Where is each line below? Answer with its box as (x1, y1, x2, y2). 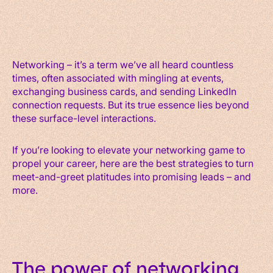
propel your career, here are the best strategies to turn (12, 156, 253, 169)
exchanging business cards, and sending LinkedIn (12, 84, 236, 97)
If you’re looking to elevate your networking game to (12, 143, 245, 156)
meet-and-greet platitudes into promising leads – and (12, 169, 251, 183)
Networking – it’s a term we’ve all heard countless (12, 57, 233, 71)
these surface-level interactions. (12, 111, 156, 124)
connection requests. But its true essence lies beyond (12, 97, 249, 111)
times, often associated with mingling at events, (12, 71, 224, 84)
